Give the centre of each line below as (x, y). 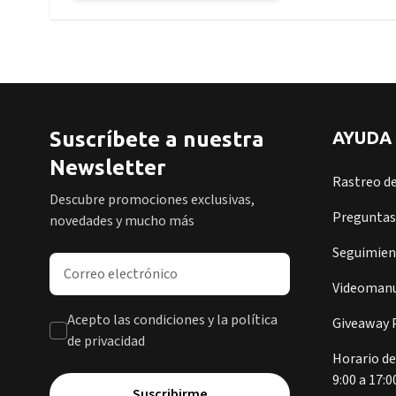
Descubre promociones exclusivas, (152, 200)
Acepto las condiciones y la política (172, 320)
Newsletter (108, 168)
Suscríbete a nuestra (157, 139)
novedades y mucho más (122, 221)
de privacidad (106, 341)
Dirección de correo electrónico (143, 263)
